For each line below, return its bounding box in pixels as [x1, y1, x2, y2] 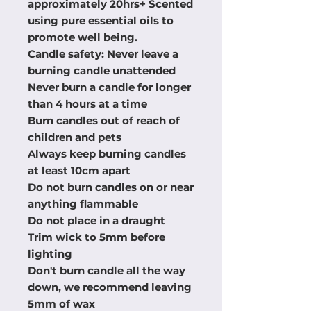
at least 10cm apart [28, 163, 131, 177]
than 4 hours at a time [28, 96, 147, 110]
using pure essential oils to [28, 13, 174, 27]
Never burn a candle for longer [28, 80, 191, 94]
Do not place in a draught [28, 213, 165, 227]
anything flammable [28, 196, 138, 210]
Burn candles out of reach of [28, 113, 180, 127]
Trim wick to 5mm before [28, 230, 165, 244]
